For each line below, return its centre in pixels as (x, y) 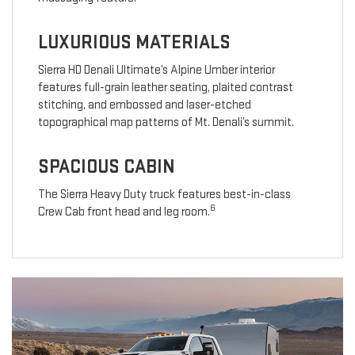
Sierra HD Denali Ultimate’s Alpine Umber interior (156, 71)
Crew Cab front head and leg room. (124, 212)
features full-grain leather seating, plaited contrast (165, 88)
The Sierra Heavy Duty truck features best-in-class (164, 195)
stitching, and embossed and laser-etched (144, 105)
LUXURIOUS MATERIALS (134, 43)
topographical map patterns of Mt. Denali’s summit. (166, 123)
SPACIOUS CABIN (106, 167)
